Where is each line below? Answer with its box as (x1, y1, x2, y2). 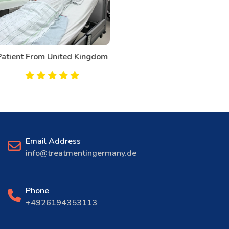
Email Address (26, 135, 81, 147)
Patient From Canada (75, 51, 154, 62)
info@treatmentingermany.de (26, 147, 136, 159)
